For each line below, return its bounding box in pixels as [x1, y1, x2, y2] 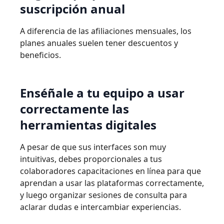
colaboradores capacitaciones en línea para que [20, 165, 201, 176]
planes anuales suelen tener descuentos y [20, 37, 178, 48]
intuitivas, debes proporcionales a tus [20, 153, 162, 164]
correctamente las [20, 100, 129, 117]
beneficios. [20, 49, 61, 60]
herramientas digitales [20, 116, 156, 133]
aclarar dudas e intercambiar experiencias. [20, 201, 181, 212]
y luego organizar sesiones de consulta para [20, 189, 187, 200]
